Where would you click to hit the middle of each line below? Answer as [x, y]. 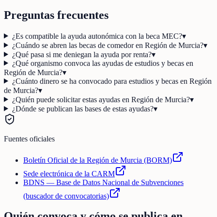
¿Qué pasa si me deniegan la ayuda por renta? [82, 54]
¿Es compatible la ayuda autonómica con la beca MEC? [97, 36]
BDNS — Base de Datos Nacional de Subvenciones [103, 182]
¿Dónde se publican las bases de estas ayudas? [83, 108]
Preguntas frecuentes [56, 15]
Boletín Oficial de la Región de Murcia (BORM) [98, 160]
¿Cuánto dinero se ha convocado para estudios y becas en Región [112, 81]
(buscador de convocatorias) [66, 196]
